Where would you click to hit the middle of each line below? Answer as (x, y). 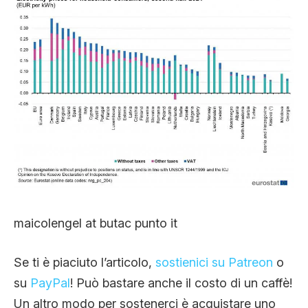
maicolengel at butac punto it (96, 223)
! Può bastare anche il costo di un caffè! (181, 283)
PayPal (50, 283)
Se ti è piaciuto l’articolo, (85, 262)
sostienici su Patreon (214, 262)
